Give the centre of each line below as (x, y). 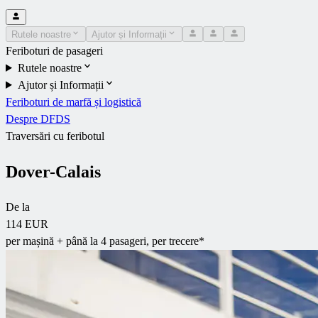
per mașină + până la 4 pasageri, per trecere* (105, 241)
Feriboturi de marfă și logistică (73, 102)
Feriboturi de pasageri (54, 50)
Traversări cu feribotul (55, 136)
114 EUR (27, 224)
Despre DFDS (38, 119)
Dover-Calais (53, 171)
